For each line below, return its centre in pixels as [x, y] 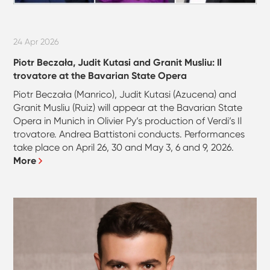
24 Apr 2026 [36, 41]
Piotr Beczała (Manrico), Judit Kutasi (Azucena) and [125, 95]
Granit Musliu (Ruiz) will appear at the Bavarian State [128, 108]
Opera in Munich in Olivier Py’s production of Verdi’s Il [128, 121]
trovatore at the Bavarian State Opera [100, 76]
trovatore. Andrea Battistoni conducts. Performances [129, 134]
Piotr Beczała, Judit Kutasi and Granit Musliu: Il [118, 63]
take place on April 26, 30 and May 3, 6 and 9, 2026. [124, 148]
